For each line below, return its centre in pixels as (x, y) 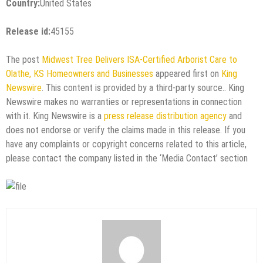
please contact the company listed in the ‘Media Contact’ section (127, 159)
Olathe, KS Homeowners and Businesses (80, 74)
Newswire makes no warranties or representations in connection (124, 102)
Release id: (28, 32)
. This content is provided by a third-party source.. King (143, 88)
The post (24, 60)
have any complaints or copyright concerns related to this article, (126, 144)
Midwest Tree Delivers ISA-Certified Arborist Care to (139, 60)
